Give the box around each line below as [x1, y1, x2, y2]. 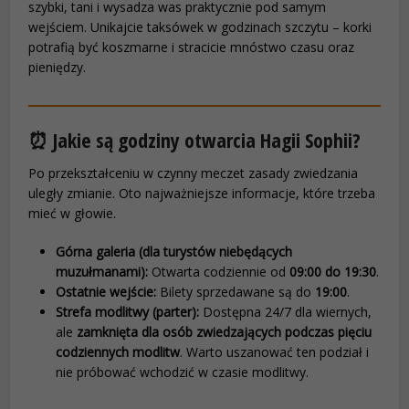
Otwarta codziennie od [148, 262, 290, 280]
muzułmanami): [56, 262, 149, 280]
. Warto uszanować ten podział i [180, 342, 370, 361]
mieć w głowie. [28, 204, 117, 222]
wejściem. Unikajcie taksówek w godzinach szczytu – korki [28, 17, 372, 36]
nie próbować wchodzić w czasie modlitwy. [56, 362, 309, 381]
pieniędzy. [28, 58, 87, 76]
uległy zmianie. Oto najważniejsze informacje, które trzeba [28, 184, 376, 202]
